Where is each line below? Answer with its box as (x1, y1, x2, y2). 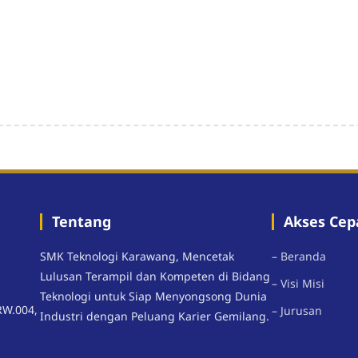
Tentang (52, 212, 111, 232)
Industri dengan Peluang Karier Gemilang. (40, 308, 269, 324)
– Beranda (272, 249, 326, 265)
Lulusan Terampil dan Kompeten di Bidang (40, 268, 270, 284)
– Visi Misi (272, 276, 324, 292)
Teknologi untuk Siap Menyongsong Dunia (40, 288, 267, 304)
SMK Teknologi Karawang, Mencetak (40, 249, 234, 265)
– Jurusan (272, 303, 322, 319)
